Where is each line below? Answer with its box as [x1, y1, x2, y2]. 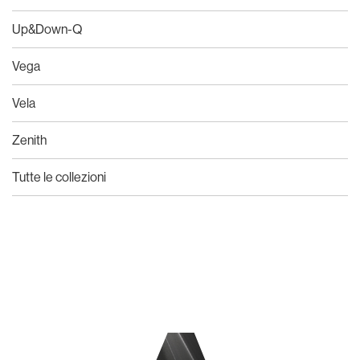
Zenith [12, 131, 47, 148]
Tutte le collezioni [12, 168, 106, 185]
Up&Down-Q [12, 20, 82, 37]
